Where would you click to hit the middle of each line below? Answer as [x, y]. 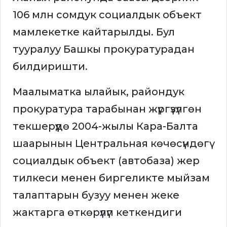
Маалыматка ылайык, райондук [99, 92]
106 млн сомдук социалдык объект [107, 15]
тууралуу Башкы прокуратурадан [104, 49]
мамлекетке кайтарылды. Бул [94, 32]
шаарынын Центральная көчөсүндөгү [111, 144]
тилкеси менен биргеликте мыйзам [111, 178]
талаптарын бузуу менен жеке [96, 195]
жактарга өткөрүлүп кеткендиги [97, 213]
